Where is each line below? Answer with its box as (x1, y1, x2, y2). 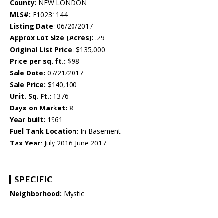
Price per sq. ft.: (10, 56, 66, 66)
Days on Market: (10, 103, 67, 113)
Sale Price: (10, 80, 46, 90)
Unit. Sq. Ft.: (10, 91, 51, 101)
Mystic (62, 189, 84, 199)
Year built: (10, 115, 45, 125)
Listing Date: (10, 21, 55, 31)
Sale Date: (10, 68, 45, 78)
